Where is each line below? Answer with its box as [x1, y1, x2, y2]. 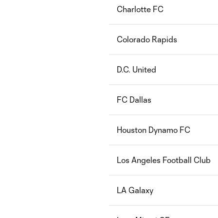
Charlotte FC [117, 4, 163, 14]
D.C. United [117, 65, 156, 74]
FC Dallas [117, 95, 151, 104]
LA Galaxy [117, 185, 153, 195]
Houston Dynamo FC [117, 125, 190, 134]
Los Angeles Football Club [117, 155, 211, 164]
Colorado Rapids [117, 35, 177, 44]
